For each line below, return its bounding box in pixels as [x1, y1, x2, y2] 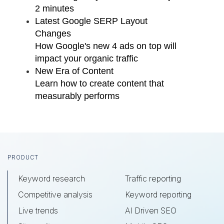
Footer [7, 147, 50, 168]
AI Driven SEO [124, 205, 176, 215]
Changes [35, 28, 71, 38]
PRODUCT [7, 154, 38, 161]
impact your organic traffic [35, 53, 138, 63]
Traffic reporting [124, 173, 181, 183]
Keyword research [18, 173, 85, 183]
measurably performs [35, 91, 119, 101]
